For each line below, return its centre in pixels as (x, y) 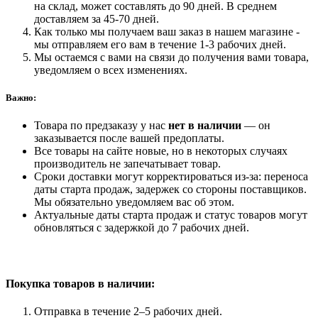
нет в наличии (206, 126)
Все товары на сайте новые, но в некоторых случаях (161, 151)
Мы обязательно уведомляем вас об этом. (134, 202)
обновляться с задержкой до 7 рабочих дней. (142, 228)
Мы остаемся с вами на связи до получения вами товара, (171, 57)
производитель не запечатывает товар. (127, 164)
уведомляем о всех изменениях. (111, 70)
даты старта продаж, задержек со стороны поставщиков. (170, 190)
